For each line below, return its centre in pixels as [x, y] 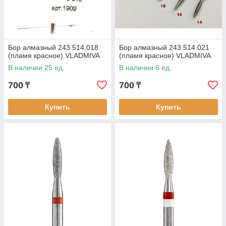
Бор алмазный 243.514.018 [53, 47]
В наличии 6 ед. [145, 68]
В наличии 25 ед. [36, 68]
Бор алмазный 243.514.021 [164, 47]
